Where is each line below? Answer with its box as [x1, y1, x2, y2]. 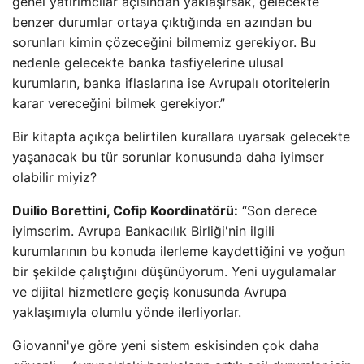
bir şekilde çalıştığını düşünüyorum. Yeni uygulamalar [12, 263, 336, 279]
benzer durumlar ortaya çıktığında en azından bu [12, 14, 312, 30]
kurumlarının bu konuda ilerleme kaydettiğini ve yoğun [12, 243, 345, 259]
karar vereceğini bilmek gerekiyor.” [12, 95, 225, 111]
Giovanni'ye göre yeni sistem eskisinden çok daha [12, 337, 319, 353]
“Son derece [238, 202, 317, 219]
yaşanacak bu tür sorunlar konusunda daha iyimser [12, 149, 324, 165]
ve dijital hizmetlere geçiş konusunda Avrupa [12, 284, 287, 300]
